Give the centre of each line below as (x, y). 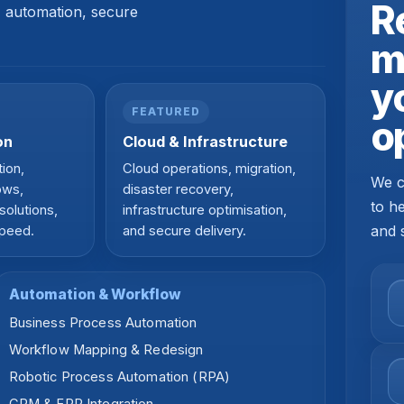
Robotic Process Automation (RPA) (119, 377)
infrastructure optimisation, (205, 211)
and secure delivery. (185, 231)
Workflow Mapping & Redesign (106, 350)
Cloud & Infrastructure (206, 142)
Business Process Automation (103, 323)
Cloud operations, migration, (210, 169)
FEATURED (166, 112)
